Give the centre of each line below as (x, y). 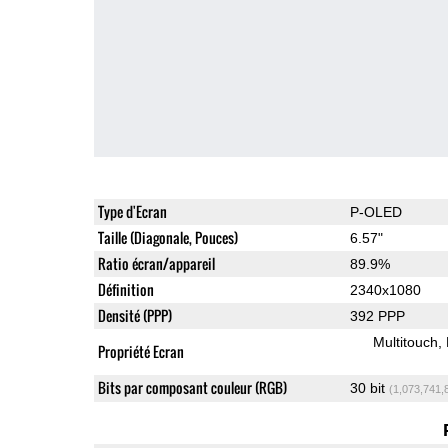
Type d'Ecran (132, 211)
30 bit (369, 387)
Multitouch (405, 341)
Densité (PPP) (134, 315)
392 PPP (377, 315)
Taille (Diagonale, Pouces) (167, 237)
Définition (125, 289)
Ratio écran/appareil (156, 263)
